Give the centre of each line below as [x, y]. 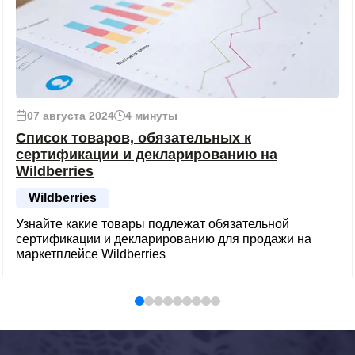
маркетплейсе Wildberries [91, 254]
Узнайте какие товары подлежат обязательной [153, 224]
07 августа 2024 [71, 116]
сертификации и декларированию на [147, 155]
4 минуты [151, 116]
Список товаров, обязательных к [134, 138]
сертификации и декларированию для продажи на [164, 239]
